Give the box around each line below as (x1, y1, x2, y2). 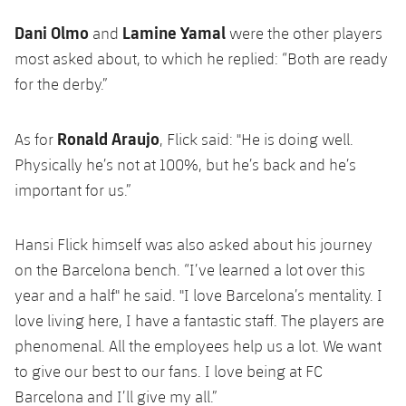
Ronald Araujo (57, 127, 159, 149)
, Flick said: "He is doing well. (159, 129, 353, 149)
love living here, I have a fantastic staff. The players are (14, 310, 384, 330)
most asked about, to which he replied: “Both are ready (14, 48, 388, 68)
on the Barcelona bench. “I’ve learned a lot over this (14, 259, 365, 279)
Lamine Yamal (122, 21, 229, 43)
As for (14, 129, 57, 149)
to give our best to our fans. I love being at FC (14, 361, 323, 381)
